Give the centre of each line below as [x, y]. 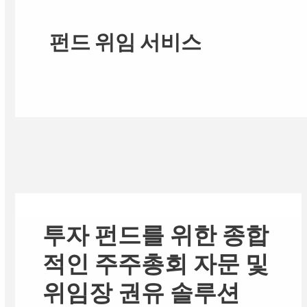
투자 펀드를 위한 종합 [156, 235]
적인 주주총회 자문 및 [156, 264]
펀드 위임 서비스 [126, 42]
